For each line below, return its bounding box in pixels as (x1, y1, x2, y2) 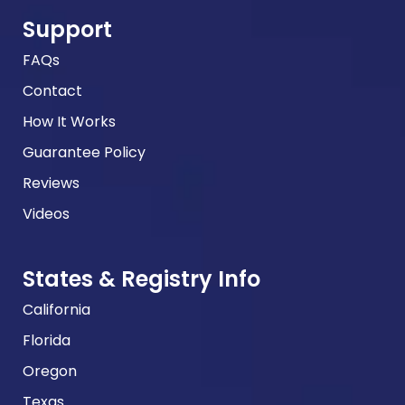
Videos (23, 203, 70, 225)
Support (23, 14, 112, 45)
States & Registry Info (23, 264, 260, 295)
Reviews (23, 173, 80, 194)
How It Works (23, 111, 116, 133)
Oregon (23, 361, 77, 382)
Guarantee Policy (23, 142, 146, 164)
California (23, 299, 90, 321)
